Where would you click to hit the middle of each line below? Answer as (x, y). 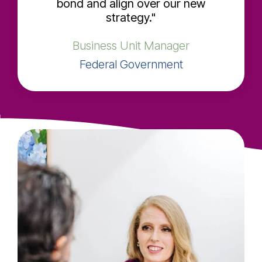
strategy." (131, 18)
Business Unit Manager (131, 46)
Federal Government (131, 65)
